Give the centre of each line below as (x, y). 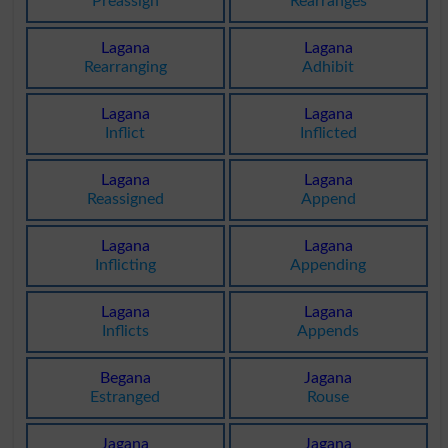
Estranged (125, 397)
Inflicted (328, 133)
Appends (328, 331)
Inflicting (125, 265)
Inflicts (125, 331)
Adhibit (328, 67)
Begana (125, 378)
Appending (328, 265)
